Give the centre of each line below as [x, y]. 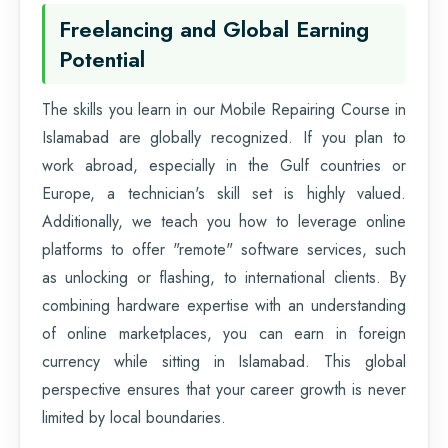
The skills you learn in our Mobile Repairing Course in [224, 109]
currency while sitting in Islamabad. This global [224, 361]
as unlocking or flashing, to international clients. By [224, 277]
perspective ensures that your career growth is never [224, 389]
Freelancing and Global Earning [214, 28]
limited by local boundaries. [134, 417]
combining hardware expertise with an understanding [224, 305]
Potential [102, 58]
